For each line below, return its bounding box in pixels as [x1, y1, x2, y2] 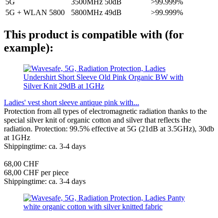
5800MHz [71, 8, 103, 17]
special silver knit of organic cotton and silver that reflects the [4, 115, 191, 124]
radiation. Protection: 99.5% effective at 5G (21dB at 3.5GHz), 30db [4, 124, 214, 133]
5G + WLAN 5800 [5, 8, 65, 17]
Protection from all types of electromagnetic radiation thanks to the [4, 107, 207, 115]
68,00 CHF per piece [4, 168, 69, 177]
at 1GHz [4, 133, 30, 142]
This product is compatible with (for [4, 28, 184, 41]
